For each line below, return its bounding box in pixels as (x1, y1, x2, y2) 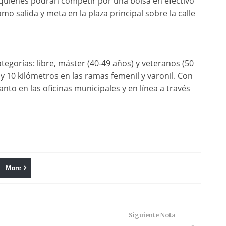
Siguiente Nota (128, 211, 176, 219)
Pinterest (71, 163, 100, 173)
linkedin (16, 163, 42, 173)
